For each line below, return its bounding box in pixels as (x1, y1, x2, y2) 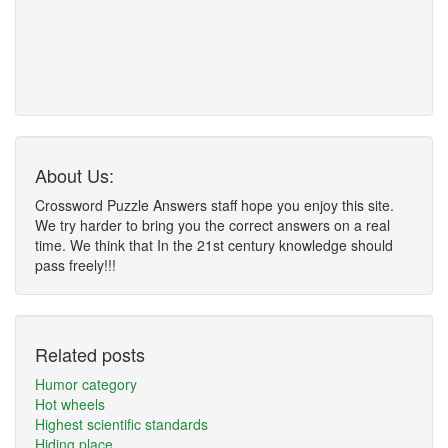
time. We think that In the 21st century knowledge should (35, 235, 393, 255)
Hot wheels (35, 394, 105, 414)
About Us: (35, 162, 114, 188)
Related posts (35, 341, 145, 367)
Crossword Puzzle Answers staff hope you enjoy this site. (35, 195, 394, 215)
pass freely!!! (35, 255, 116, 275)
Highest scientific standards (35, 414, 208, 434)
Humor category (35, 374, 137, 394)
